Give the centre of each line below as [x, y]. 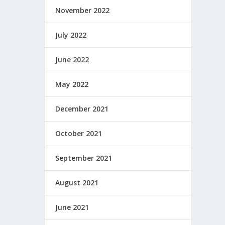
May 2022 [72, 84]
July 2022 [71, 35]
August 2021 [77, 182]
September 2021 [84, 158]
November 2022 [83, 10]
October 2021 [79, 133]
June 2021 [72, 207]
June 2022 [72, 59]
